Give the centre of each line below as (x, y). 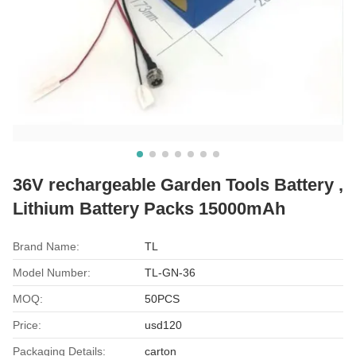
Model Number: (52, 272)
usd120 (164, 325)
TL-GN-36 (170, 272)
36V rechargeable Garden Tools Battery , (178, 184)
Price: (27, 325)
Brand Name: (46, 246)
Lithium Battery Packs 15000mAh (149, 208)
